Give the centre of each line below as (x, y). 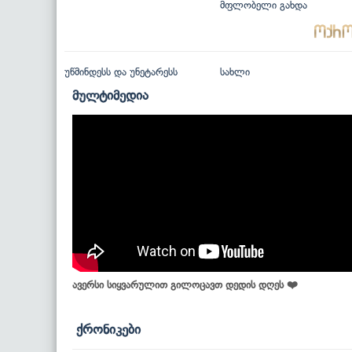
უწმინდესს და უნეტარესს (121, 71)
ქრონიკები (108, 329)
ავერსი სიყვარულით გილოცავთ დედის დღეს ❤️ (185, 284)
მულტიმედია (110, 95)
